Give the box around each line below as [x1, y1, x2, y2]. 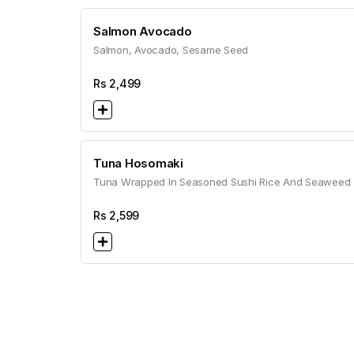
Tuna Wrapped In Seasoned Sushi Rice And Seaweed [93, 175, 351, 188]
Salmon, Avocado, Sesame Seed [93, 43, 248, 56]
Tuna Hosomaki [93, 156, 183, 171]
